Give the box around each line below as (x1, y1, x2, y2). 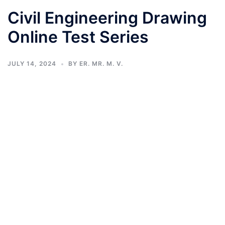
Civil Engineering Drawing (8, 8, 207, 28)
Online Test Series (8, 27, 149, 47)
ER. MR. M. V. (79, 60, 123, 67)
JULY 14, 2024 (8, 60, 56, 67)
